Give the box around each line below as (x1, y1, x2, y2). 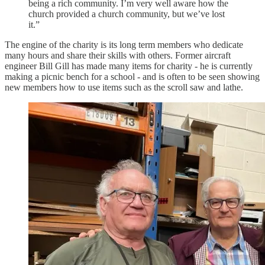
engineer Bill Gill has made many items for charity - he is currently (5, 60, 253, 71)
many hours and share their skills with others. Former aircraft (5, 50, 231, 60)
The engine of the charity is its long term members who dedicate (5, 39, 243, 50)
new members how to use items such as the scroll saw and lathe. (5, 82, 243, 92)
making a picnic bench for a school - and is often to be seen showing (5, 71, 260, 82)
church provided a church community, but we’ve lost (28, 8, 225, 19)
